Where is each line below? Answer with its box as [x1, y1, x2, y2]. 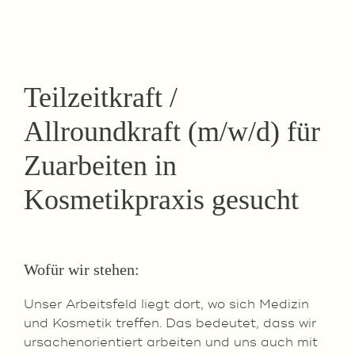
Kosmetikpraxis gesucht [24, 184, 299, 216]
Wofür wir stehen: [24, 261, 139, 278]
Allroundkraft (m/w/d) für [24, 116, 320, 147]
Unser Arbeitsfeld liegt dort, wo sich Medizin [24, 296, 309, 312]
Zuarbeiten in [24, 150, 177, 181]
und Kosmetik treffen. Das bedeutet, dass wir [24, 315, 316, 331]
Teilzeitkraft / [24, 82, 177, 113]
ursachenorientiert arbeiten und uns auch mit [24, 334, 318, 350]
